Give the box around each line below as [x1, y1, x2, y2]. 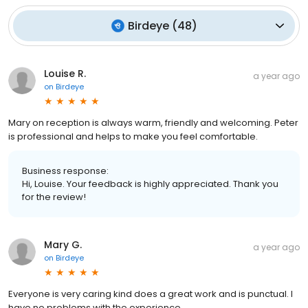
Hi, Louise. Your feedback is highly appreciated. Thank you [22, 177, 278, 190]
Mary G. [44, 237, 82, 252]
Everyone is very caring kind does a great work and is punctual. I [8, 287, 293, 300]
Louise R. [44, 66, 86, 80]
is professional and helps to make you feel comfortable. [8, 129, 258, 143]
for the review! [22, 190, 86, 203]
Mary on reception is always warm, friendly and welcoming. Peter [8, 115, 298, 129]
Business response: [22, 164, 109, 177]
